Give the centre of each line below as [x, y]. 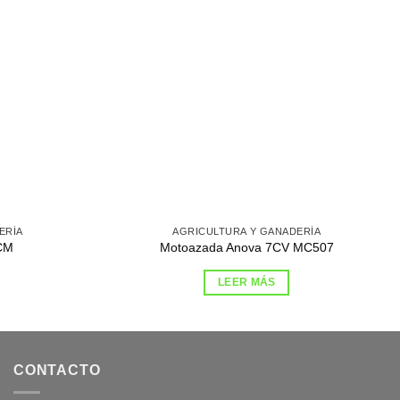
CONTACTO [57, 370]
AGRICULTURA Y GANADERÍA [247, 231]
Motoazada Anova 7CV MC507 [246, 248]
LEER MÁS [246, 283]
